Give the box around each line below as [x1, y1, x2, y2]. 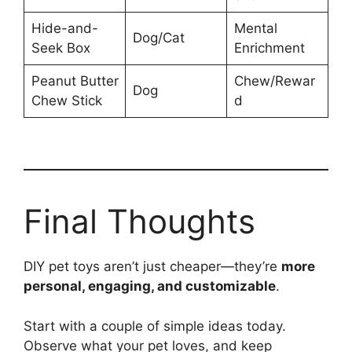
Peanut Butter [31, 72, 119, 89]
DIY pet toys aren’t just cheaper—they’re [24, 258, 281, 274]
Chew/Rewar [233, 72, 315, 89]
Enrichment [233, 39, 305, 56]
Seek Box [31, 39, 90, 56]
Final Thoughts [24, 201, 255, 241]
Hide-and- [31, 20, 98, 36]
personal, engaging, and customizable [24, 278, 276, 294]
